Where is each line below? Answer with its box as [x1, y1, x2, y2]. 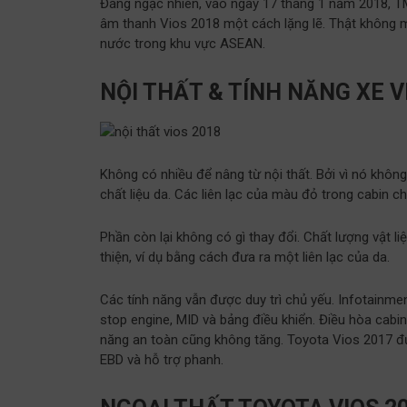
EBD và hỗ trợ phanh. [100, 351, 223, 368]
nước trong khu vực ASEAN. [100, 35, 265, 52]
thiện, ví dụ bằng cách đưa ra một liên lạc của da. [100, 248, 390, 265]
